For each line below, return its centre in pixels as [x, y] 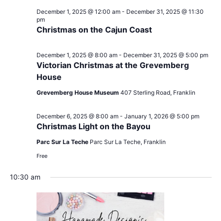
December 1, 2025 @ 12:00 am [78, 12]
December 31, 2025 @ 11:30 [165, 12]
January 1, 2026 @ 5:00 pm [162, 116]
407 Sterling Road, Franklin [158, 92]
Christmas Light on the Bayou [93, 126]
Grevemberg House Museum [78, 92]
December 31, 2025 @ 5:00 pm [166, 55]
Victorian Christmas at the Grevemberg [112, 65]
